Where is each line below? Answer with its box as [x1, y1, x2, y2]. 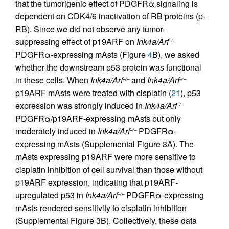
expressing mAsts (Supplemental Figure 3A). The [15, 138, 194, 150]
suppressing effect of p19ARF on [15, 36, 136, 48]
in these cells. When [15, 74, 90, 86]
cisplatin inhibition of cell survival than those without [15, 164, 202, 175]
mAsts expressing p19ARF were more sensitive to [15, 151, 196, 163]
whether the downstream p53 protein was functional [15, 61, 201, 73]
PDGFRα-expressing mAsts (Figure [15, 49, 148, 60]
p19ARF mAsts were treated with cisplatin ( [15, 87, 171, 99]
